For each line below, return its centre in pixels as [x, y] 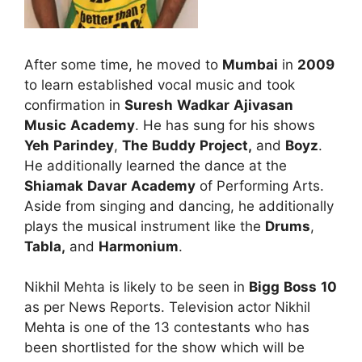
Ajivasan [263, 105]
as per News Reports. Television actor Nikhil [167, 307]
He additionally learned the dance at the [156, 165]
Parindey [84, 145]
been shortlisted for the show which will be [164, 348]
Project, [226, 145]
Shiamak [54, 185]
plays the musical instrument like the [145, 226]
